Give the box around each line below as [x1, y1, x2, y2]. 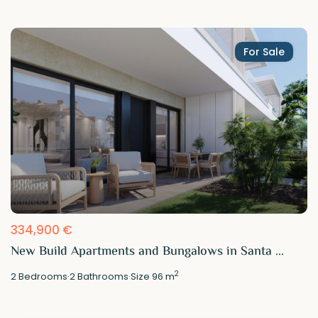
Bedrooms [16, 269, 68, 283]
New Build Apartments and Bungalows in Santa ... [11, 241, 285, 262]
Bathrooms [75, 269, 129, 283]
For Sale [243, 45, 285, 60]
